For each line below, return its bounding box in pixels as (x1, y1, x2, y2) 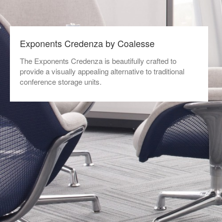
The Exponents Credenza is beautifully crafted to (20, 55, 176, 66)
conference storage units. (20, 76, 102, 87)
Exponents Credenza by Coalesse (20, 37, 155, 50)
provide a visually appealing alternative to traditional (20, 66, 184, 76)
